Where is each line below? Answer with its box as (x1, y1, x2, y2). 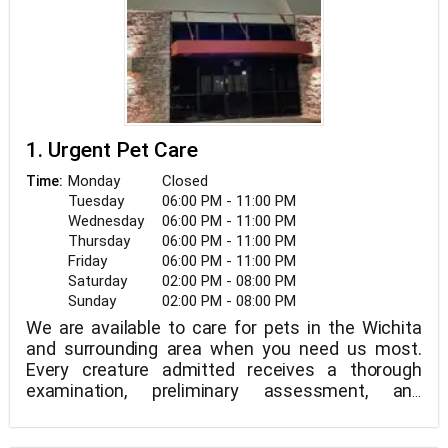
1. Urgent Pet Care (26, 138, 198, 162)
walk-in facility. (26, 422, 142, 443)
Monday (68, 172, 120, 190)
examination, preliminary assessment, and (26, 380, 422, 401)
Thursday (68, 232, 130, 250)
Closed (162, 172, 208, 190)
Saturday (68, 272, 127, 290)
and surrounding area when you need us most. (26, 338, 422, 359)
